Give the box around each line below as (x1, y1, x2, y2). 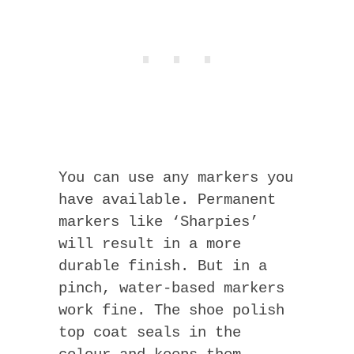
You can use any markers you (58, 169, 293, 187)
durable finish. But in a (58, 258, 267, 276)
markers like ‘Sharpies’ (58, 213, 258, 232)
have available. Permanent (58, 191, 276, 209)
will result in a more (58, 235, 241, 254)
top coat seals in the (58, 324, 241, 342)
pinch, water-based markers (58, 280, 284, 298)
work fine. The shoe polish (58, 302, 284, 320)
